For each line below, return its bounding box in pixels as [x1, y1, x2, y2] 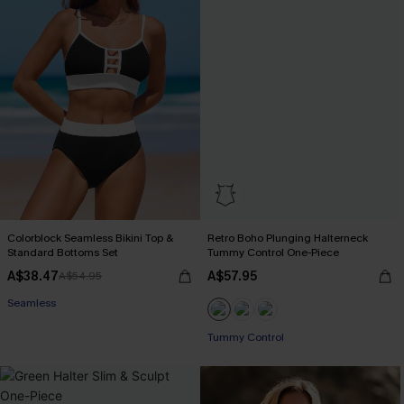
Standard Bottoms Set [7, 245, 118, 260]
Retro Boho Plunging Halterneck [207, 231, 368, 245]
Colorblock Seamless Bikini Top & [7, 231, 173, 245]
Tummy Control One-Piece [207, 245, 339, 260]
